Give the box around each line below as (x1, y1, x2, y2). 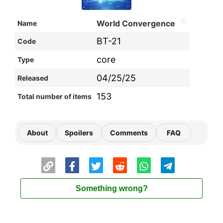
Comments (110, 128, 148, 137)
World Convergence (97, 18, 177, 29)
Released (17, 74, 48, 83)
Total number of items (17, 92, 92, 101)
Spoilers (65, 128, 93, 137)
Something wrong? (75, 184, 148, 193)
